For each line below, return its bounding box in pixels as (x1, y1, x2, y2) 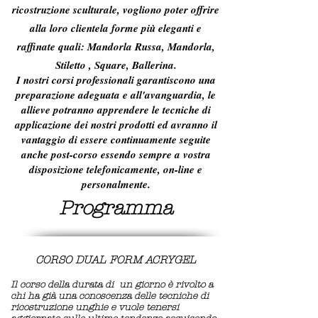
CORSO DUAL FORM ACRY (35, 253, 174, 266)
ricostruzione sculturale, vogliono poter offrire (12, 2, 219, 17)
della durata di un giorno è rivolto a (48, 279, 213, 290)
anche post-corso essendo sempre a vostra (21, 147, 211, 162)
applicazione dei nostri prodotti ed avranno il (14, 117, 217, 132)
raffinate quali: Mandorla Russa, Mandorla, (16, 39, 215, 54)
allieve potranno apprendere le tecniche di (21, 102, 211, 117)
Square (94, 57, 126, 72)
